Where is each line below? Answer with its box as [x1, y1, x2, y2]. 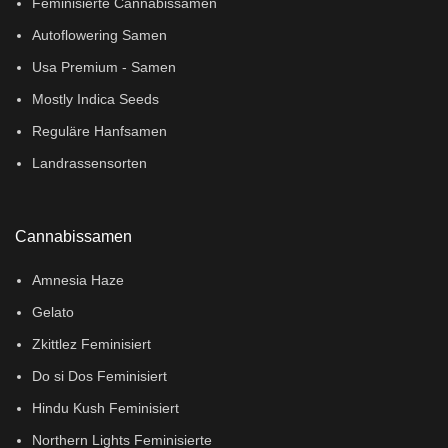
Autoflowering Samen [32, 27, 168, 44]
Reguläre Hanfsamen [32, 123, 168, 140]
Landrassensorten [32, 155, 148, 172]
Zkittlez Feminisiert [32, 336, 152, 353]
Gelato [32, 304, 75, 321]
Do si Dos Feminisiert [32, 368, 168, 385]
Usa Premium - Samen [32, 59, 177, 76]
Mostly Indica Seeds [32, 91, 160, 108]
